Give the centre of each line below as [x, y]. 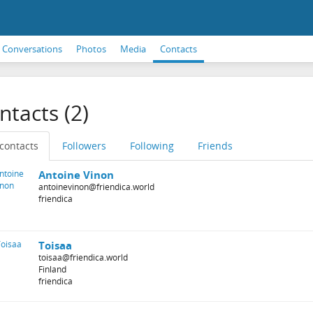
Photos [91, 49]
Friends [215, 146]
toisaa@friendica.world [83, 257]
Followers [84, 146]
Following [152, 146]
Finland [52, 269]
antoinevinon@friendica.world [96, 187]
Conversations [32, 49]
